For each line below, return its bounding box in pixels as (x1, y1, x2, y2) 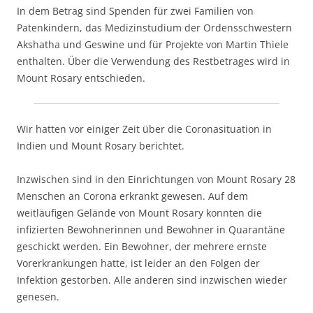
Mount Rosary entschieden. (17, 71, 145, 85)
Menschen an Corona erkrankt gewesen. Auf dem (17, 189, 248, 203)
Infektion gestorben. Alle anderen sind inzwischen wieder (17, 273, 287, 286)
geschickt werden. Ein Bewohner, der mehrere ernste (17, 240, 267, 253)
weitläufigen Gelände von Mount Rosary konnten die (17, 206, 262, 219)
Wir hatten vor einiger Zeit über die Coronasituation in (17, 122, 272, 136)
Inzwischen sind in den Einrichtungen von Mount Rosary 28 (17, 173, 296, 186)
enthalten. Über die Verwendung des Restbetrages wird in (17, 54, 290, 68)
